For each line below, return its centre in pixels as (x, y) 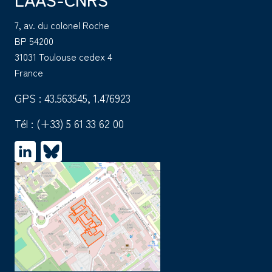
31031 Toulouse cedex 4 (63, 57)
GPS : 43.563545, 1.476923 (73, 98)
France (29, 73)
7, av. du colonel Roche (62, 25)
